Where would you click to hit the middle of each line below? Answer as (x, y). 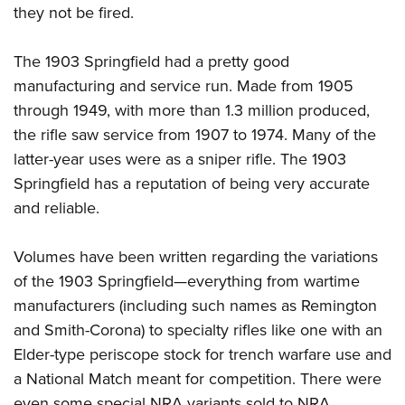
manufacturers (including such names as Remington (195, 305)
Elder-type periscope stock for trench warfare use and (202, 354)
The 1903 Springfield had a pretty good (151, 61)
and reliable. (57, 207)
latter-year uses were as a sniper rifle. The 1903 (180, 159)
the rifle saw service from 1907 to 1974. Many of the (195, 134)
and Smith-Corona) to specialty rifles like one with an (198, 330)
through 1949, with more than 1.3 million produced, (192, 110)
